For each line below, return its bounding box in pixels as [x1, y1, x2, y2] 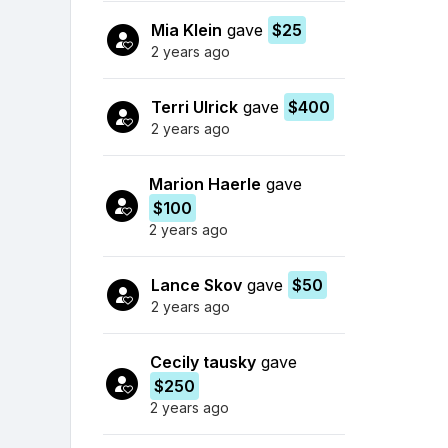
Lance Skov [151, 274, 242, 295]
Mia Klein [151, 19, 222, 40]
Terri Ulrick [151, 96, 238, 117]
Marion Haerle [149, 173, 262, 194]
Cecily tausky [149, 351, 256, 372]
